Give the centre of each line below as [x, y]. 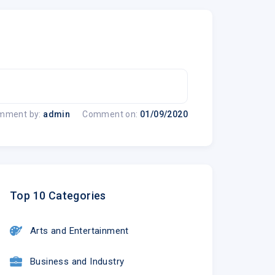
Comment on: [110, 114]
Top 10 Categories [58, 195]
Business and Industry [77, 261]
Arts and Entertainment [79, 230]
